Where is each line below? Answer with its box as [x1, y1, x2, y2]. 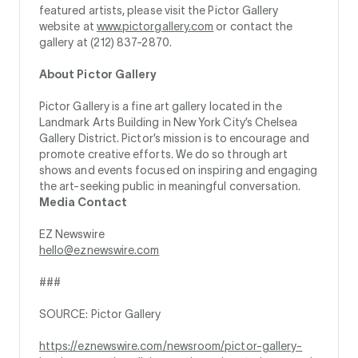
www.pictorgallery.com [96, 20, 214, 33]
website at [39, 20, 97, 33]
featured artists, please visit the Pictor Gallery [39, 4, 279, 17]
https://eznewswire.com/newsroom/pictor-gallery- [39, 340, 303, 352]
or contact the [213, 20, 293, 33]
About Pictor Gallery [39, 68, 157, 81]
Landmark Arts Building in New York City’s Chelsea [39, 116, 298, 129]
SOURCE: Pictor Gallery [39, 308, 161, 320]
